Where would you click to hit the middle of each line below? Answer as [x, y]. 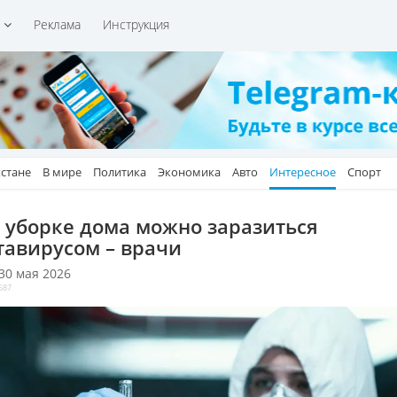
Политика [120, 172]
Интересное [303, 172]
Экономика [189, 172]
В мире [62, 172]
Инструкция [136, 24]
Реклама [57, 24]
